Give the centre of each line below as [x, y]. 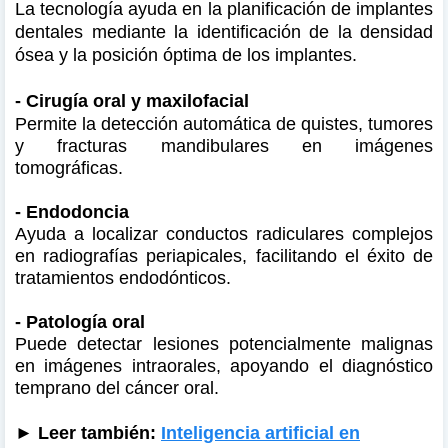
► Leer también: [88, 432]
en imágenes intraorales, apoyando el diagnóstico [224, 365]
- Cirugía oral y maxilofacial [132, 100]
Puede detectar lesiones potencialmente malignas [224, 343]
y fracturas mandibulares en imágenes [224, 145]
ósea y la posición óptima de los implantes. [188, 54]
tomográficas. [71, 167]
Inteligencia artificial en [260, 432]
